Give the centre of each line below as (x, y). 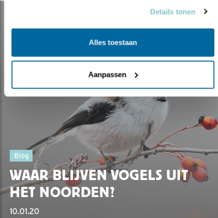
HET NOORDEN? (63, 192)
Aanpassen (107, 74)
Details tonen (173, 11)
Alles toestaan (113, 42)
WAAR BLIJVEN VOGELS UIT (99, 175)
